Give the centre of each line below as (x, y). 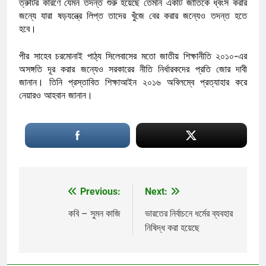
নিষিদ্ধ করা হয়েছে (172, 227)
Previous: (100, 191)
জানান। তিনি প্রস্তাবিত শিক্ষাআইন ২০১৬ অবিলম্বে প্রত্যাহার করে (133, 82)
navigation (64, 216)
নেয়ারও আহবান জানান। (56, 95)
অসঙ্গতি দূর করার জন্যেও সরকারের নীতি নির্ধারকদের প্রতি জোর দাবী (133, 69)
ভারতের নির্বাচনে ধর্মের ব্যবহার (189, 213)
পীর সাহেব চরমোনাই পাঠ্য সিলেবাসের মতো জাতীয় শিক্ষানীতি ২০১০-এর (133, 56)
